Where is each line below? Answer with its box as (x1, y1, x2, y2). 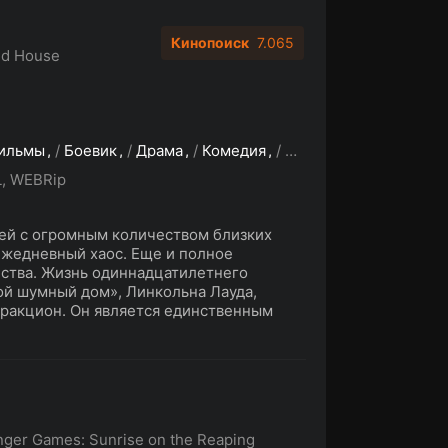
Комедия (202, 141, 266, 160)
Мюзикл (285, 141, 343, 160)
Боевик (64, 141, 117, 160)
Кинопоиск (171, 34, 249, 51)
